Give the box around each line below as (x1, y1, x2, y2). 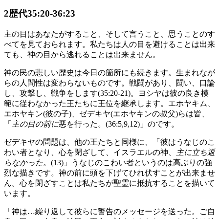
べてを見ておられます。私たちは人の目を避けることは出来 (4, 40, 215, 48)
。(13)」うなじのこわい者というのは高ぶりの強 (43, 158, 212, 167)
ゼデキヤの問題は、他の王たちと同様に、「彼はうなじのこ (4, 137, 215, 146)
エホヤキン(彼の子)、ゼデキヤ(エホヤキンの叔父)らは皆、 (4, 109, 209, 118)
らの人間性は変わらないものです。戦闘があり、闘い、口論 (4, 78, 215, 87)
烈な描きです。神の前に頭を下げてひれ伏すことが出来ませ (4, 168, 215, 177)
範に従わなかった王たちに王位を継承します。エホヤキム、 (4, 99, 215, 108)
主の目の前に (12, 119, 59, 128)
